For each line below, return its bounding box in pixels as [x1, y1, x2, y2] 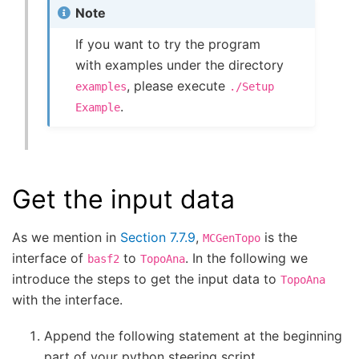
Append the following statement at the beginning [44, 327, 342, 344]
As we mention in [12, 229, 120, 246]
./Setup [229, 79, 275, 93]
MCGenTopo [203, 232, 260, 245]
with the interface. [12, 292, 123, 309]
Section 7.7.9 [120, 229, 196, 246]
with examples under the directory [75, 56, 284, 73]
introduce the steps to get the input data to [12, 271, 280, 288]
